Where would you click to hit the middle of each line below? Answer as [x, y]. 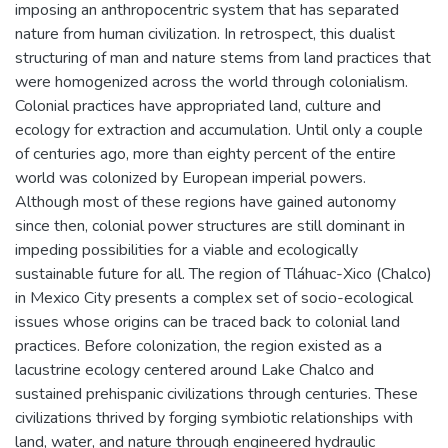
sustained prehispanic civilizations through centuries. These [216, 393]
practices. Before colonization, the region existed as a [198, 345]
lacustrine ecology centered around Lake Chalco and [194, 369]
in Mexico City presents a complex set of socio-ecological [214, 297]
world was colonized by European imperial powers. [190, 177]
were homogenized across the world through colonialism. [211, 81]
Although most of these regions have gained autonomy [205, 201]
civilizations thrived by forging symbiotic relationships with [214, 417]
